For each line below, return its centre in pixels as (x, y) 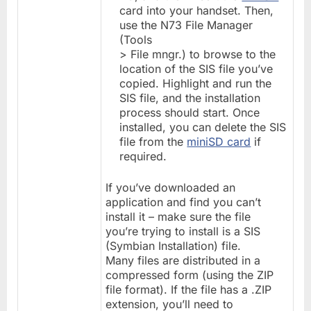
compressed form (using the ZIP (190, 275)
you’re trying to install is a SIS (183, 231)
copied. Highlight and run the (196, 83)
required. (143, 156)
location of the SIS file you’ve (196, 68)
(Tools (136, 39)
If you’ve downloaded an (171, 187)
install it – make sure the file (178, 216)
